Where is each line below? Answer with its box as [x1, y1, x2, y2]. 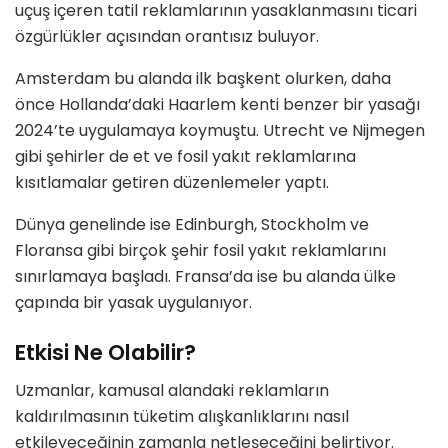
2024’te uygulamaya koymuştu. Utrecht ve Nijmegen [15, 119, 425, 143]
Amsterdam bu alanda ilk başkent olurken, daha [15, 67, 391, 91]
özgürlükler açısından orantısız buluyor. [15, 25, 319, 49]
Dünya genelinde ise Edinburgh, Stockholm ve [15, 213, 369, 237]
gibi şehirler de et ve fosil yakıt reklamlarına [15, 145, 356, 169]
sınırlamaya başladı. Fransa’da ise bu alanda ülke [15, 265, 396, 289]
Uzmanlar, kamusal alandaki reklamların [15, 379, 329, 403]
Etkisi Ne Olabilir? [15, 336, 196, 368]
